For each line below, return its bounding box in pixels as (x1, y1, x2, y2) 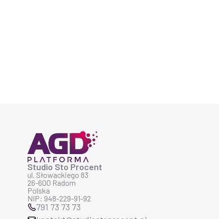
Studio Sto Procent (27, 161, 102, 172)
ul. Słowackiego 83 (27, 170, 88, 179)
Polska (27, 186, 50, 195)
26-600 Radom (27, 178, 76, 187)
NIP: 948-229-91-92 (27, 194, 91, 203)
